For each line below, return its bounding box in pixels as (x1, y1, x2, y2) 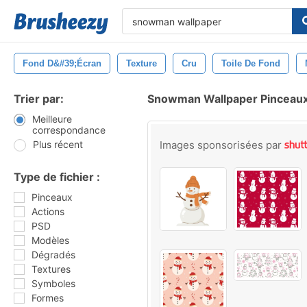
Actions (32, 206, 64, 217)
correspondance (32, 124, 106, 136)
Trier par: (14, 92, 64, 106)
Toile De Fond (221, 58, 280, 69)
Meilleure (32, 113, 72, 125)
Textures (32, 263, 71, 275)
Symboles (32, 278, 75, 289)
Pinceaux (32, 191, 73, 203)
